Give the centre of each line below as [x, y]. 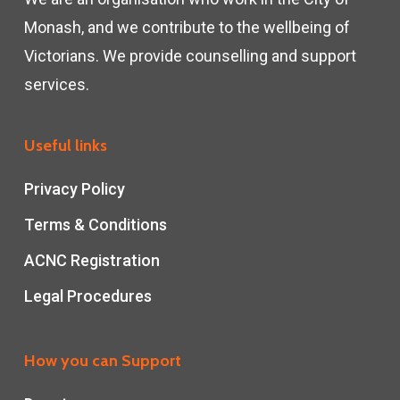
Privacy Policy [74, 189]
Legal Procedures [87, 296]
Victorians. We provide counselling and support [190, 56]
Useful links [65, 146]
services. [56, 84]
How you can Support [102, 361]
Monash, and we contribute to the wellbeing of [187, 27]
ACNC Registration [92, 260]
